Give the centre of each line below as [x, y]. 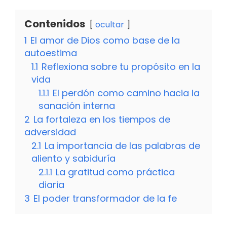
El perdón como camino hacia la [126, 93]
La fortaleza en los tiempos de [102, 120]
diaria [51, 185]
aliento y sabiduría [73, 159]
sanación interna [77, 106]
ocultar [110, 25]
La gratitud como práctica [115, 172]
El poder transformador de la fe [105, 199]
